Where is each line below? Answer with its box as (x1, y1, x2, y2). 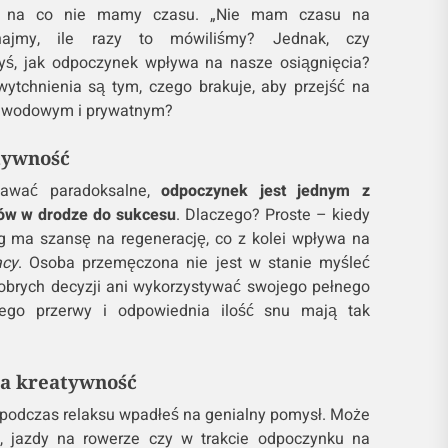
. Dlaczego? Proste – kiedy (176, 203, 370, 228)
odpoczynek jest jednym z (161, 179, 370, 204)
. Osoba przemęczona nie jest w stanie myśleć (18, 251, 370, 276)
